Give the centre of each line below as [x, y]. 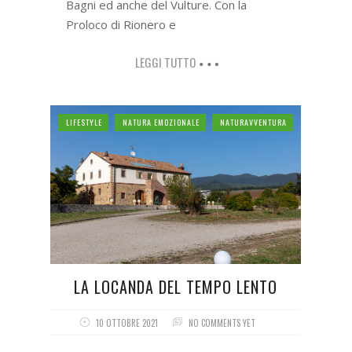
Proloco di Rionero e [121, 25]
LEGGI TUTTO [165, 62]
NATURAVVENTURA [253, 123]
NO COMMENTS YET [222, 323]
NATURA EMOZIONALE [161, 123]
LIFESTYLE [84, 123]
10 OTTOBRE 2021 [127, 323]
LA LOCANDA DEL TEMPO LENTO [176, 286]
